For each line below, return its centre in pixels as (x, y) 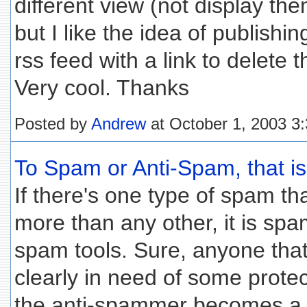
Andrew (119, 124)
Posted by (53, 124)
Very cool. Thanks (102, 88)
